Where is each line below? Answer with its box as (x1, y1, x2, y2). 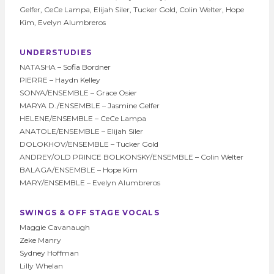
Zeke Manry (20, 235, 61, 245)
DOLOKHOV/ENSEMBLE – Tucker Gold (20, 139, 158, 149)
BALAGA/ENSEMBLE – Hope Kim (20, 165, 138, 174)
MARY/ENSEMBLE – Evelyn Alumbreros (20, 177, 160, 187)
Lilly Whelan (20, 261, 63, 270)
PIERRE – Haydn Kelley (20, 75, 100, 84)
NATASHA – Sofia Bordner (20, 62, 111, 72)
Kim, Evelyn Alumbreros (20, 17, 106, 27)
